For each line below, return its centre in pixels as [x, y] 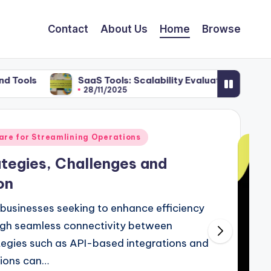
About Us [124, 29]
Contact [68, 29]
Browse [221, 29]
